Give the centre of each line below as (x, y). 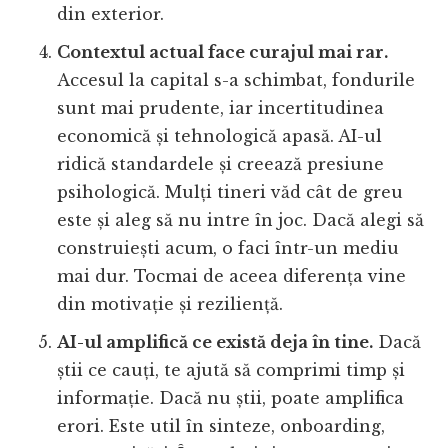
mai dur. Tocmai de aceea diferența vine (232, 275)
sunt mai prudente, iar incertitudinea (221, 107)
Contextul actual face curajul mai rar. (223, 51)
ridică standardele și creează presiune (221, 163)
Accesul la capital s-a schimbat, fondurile (236, 79)
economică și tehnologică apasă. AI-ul (220, 135)
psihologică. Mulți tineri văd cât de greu (230, 191)
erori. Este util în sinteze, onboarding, (221, 425)
